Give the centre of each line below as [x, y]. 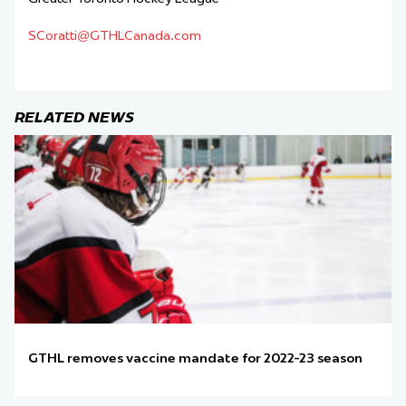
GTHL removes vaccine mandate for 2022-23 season [195, 358]
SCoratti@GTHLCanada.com [115, 36]
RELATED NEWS [74, 117]
